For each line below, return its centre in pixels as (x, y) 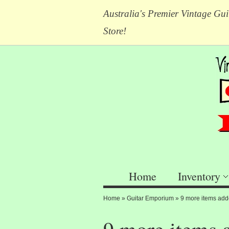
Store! (116, 31)
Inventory (199, 176)
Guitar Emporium (150, 198)
